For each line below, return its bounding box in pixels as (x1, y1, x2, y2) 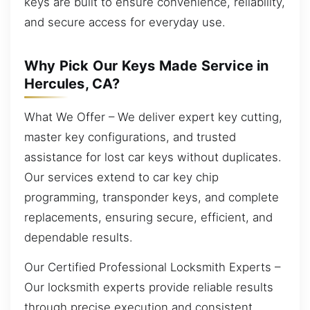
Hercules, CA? (24, 75, 120, 92)
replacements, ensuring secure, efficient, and (24, 210, 273, 224)
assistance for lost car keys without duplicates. (24, 149, 282, 164)
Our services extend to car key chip (24, 170, 219, 184)
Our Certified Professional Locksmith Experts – (24, 260, 280, 275)
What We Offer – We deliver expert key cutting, (24, 109, 282, 124)
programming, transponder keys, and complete (24, 190, 279, 204)
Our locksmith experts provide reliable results (24, 280, 273, 295)
